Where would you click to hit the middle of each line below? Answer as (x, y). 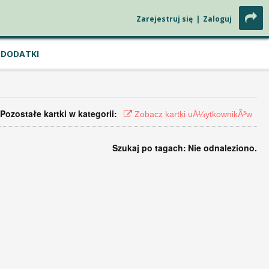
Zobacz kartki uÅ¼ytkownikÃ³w (192, 114)
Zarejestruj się (165, 19)
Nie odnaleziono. (222, 148)
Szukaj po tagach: (149, 148)
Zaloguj (217, 19)
